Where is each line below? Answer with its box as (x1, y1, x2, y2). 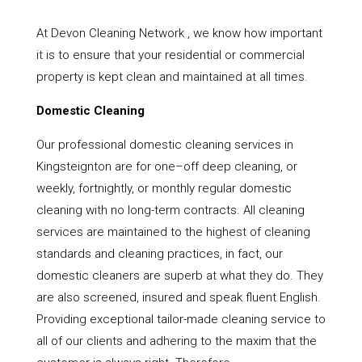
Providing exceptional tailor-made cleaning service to (36, 312, 326, 327)
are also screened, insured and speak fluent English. (36, 290, 321, 305)
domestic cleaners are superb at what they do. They (36, 268, 323, 284)
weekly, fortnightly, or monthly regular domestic (36, 181, 292, 196)
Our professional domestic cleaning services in (36, 137, 293, 153)
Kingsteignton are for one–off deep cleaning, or (36, 159, 297, 175)
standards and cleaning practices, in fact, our (36, 246, 283, 262)
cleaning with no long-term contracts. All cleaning (36, 203, 305, 218)
